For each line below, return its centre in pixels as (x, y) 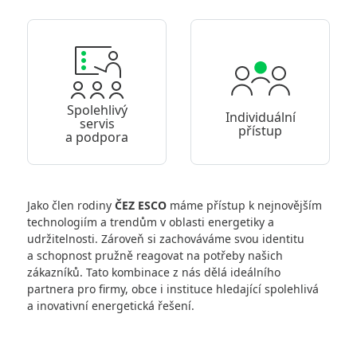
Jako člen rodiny (71, 205)
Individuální (260, 117)
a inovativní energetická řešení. (111, 306)
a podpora (97, 137)
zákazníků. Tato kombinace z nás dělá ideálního (154, 272)
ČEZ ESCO (141, 205)
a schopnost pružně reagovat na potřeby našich (155, 255)
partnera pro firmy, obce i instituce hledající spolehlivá (173, 289)
